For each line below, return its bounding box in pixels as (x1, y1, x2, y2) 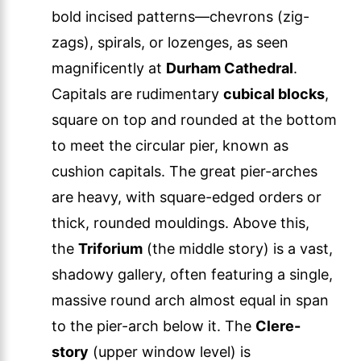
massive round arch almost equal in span (52, 292, 329, 309)
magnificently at (52, 60, 166, 77)
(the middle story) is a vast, (143, 240, 333, 258)
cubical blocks (223, 85, 325, 103)
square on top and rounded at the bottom (52, 111, 337, 129)
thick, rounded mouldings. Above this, (52, 214, 309, 232)
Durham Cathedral (166, 60, 293, 77)
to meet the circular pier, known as (52, 137, 288, 155)
